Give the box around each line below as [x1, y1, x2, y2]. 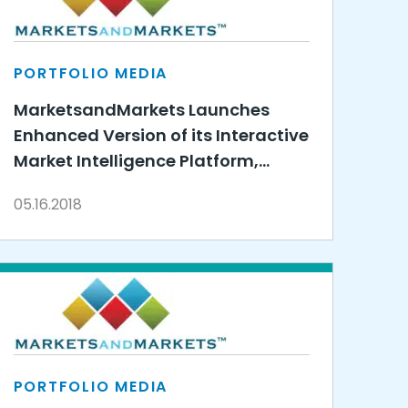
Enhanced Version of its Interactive [13, 124, 309, 147]
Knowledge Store [13, 175, 157, 198]
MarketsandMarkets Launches [13, 98, 270, 121]
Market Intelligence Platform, [13, 149, 259, 172]
